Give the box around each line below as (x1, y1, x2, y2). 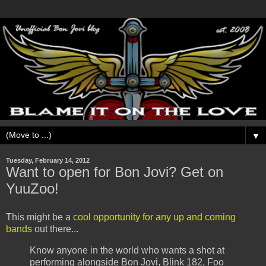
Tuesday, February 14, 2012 (6, 157, 90, 164)
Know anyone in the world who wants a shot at (30, 245, 224, 256)
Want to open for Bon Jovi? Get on (6, 164, 223, 180)
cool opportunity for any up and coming (71, 212, 236, 223)
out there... (32, 224, 78, 235)
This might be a (6, 212, 71, 223)
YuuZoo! (6, 180, 59, 197)
